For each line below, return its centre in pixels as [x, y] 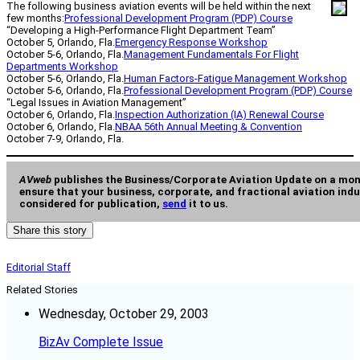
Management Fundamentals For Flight [211, 54]
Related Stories [42, 290]
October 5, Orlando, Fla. [61, 42]
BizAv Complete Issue [101, 342]
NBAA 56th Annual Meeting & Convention [209, 126]
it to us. [207, 204]
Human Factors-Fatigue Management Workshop [235, 78]
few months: [35, 18]
